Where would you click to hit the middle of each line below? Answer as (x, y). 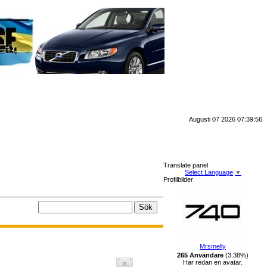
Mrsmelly (213, 246)
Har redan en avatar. (213, 262)
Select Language (209, 172)
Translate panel (186, 165)
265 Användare (200, 255)
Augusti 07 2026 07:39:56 (226, 119)
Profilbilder (178, 179)
